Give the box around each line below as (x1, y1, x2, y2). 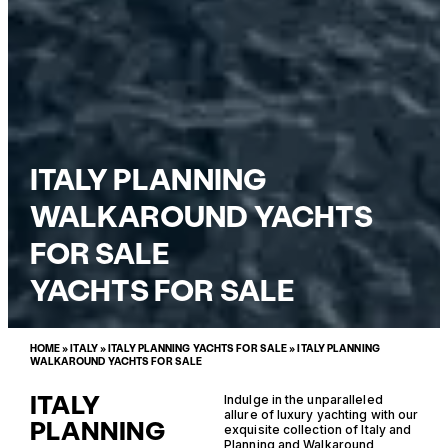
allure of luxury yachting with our (224, 406, 419, 422)
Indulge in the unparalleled (224, 391, 383, 407)
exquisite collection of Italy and (224, 421, 412, 437)
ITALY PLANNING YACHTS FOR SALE (108, 342, 288, 356)
